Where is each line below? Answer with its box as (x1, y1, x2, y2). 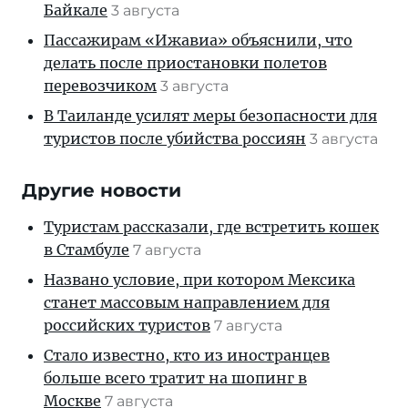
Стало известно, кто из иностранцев (44, 346, 330, 364)
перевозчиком (44, 76, 157, 95)
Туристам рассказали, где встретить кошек (44, 218, 379, 236)
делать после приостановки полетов (44, 54, 327, 72)
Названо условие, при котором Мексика (44, 270, 355, 289)
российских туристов (44, 316, 210, 334)
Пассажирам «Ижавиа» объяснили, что (44, 31, 352, 49)
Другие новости (22, 179, 181, 201)
